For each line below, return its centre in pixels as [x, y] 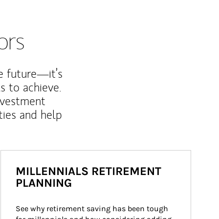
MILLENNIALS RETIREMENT [88, 171]
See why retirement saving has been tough [93, 208]
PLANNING [44, 183]
